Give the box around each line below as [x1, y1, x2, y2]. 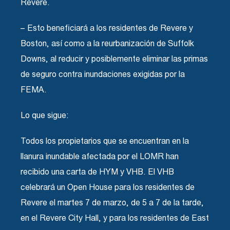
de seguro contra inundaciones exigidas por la [21, 69, 185, 79]
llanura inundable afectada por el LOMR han [21, 151, 179, 161]
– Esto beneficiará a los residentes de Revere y [21, 23, 194, 32]
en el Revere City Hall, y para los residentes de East [21, 213, 209, 222]
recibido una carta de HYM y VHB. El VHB [21, 167, 175, 176]
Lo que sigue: [21, 110, 69, 120]
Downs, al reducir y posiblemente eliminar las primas [21, 54, 208, 63]
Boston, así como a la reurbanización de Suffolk [21, 39, 195, 48]
